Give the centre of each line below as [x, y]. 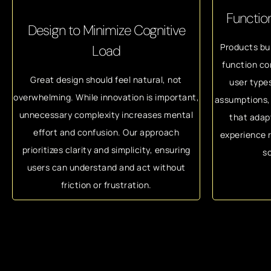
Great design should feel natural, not [106, 79]
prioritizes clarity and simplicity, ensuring [106, 149]
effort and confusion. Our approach [106, 132]
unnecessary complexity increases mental [106, 114]
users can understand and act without [106, 167]
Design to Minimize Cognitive [106, 30]
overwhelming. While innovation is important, [106, 97]
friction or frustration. [106, 184]
